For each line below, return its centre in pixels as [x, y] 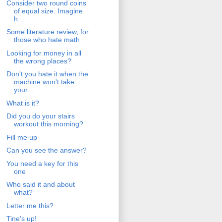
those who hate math [47, 40]
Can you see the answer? [46, 150]
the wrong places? [42, 61]
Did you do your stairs [40, 116]
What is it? [23, 103]
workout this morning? [48, 124]
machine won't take [44, 82]
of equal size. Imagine [48, 11]
